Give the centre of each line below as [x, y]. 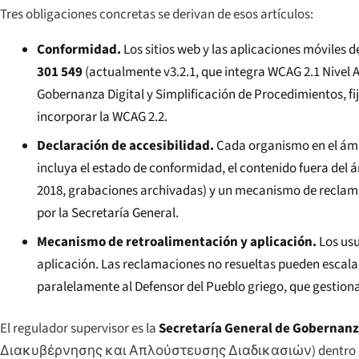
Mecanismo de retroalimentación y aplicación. [177, 242]
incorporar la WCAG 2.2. [103, 117]
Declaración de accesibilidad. [126, 145]
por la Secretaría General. [108, 213]
